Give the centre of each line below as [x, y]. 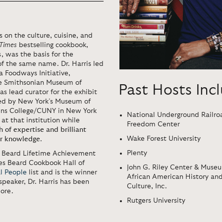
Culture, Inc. [147, 186]
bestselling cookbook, [53, 45]
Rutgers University [156, 200]
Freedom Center [153, 124]
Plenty [137, 153]
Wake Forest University [164, 139]
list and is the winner [62, 172]
